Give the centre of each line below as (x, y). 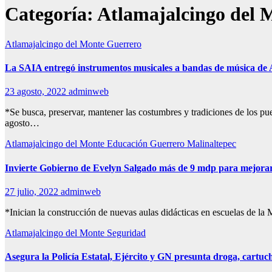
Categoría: (51, 14)
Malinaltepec (212, 144)
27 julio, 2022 (33, 191)
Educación (128, 144)
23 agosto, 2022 (37, 92)
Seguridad (126, 233)
